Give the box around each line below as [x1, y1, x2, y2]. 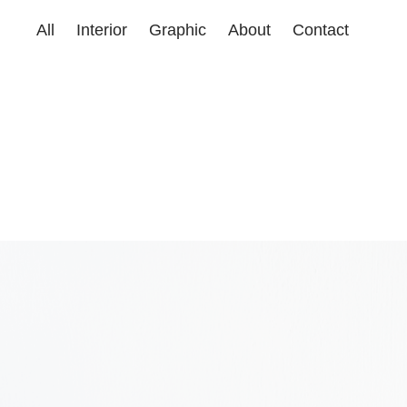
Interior [76, 20, 128, 39]
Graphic [149, 20, 207, 39]
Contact [293, 20, 350, 39]
